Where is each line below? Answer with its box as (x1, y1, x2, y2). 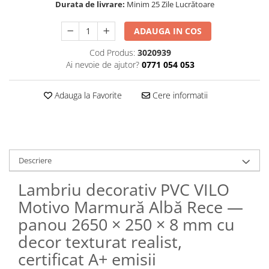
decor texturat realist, (18, 231, 182, 253)
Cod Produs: (89, 47, 135, 59)
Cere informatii (150, 89, 208, 101)
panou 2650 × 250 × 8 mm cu (18, 213, 235, 236)
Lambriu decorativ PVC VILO (18, 178, 229, 201)
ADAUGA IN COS (134, 25, 202, 37)
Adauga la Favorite (52, 89, 122, 101)
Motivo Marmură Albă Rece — (18, 196, 243, 219)
